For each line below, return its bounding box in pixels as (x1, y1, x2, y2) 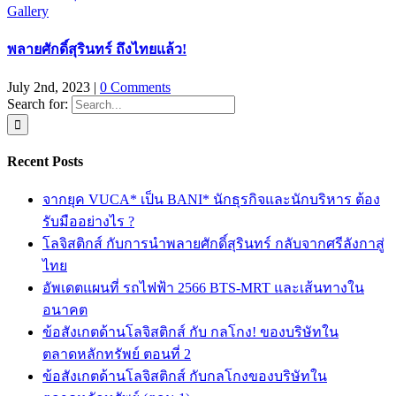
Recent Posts (7, 154, 83, 169)
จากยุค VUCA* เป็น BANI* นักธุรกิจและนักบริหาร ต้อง (42, 192, 380, 208)
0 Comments (100, 79, 171, 95)
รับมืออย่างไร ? (42, 214, 134, 230)
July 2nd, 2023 (7, 79, 90, 95)
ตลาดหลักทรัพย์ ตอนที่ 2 (42, 346, 191, 362)
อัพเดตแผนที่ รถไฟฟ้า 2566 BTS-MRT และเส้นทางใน (42, 280, 364, 296)
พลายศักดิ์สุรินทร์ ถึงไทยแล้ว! (7, 42, 187, 57)
